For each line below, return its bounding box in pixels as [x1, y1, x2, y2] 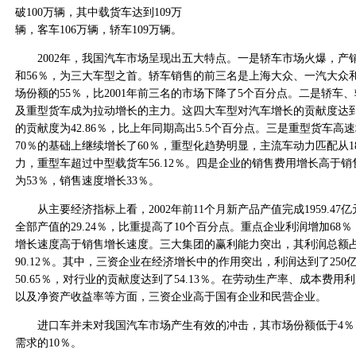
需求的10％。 [15, 337, 82, 349]
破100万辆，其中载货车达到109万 [15, 6, 182, 18]
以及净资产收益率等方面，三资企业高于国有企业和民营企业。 [15, 291, 327, 303]
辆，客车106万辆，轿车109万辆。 [15, 24, 182, 36]
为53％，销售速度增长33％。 [15, 175, 160, 187]
